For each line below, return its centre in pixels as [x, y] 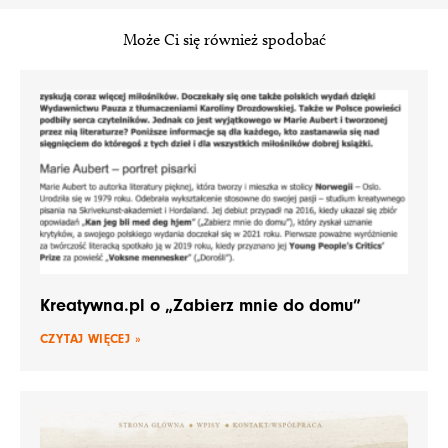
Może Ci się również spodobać [224, 39]
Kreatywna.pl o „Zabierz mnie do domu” [200, 305]
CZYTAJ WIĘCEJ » [90, 338]
